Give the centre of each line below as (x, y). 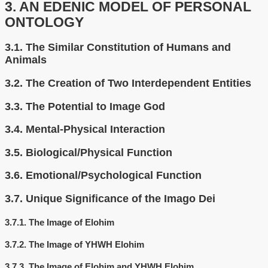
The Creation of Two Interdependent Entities (138, 83)
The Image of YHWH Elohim (86, 244)
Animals (26, 60)
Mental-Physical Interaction (95, 130)
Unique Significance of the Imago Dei (121, 198)
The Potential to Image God (95, 106)
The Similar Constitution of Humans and (128, 48)
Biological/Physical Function (99, 152)
